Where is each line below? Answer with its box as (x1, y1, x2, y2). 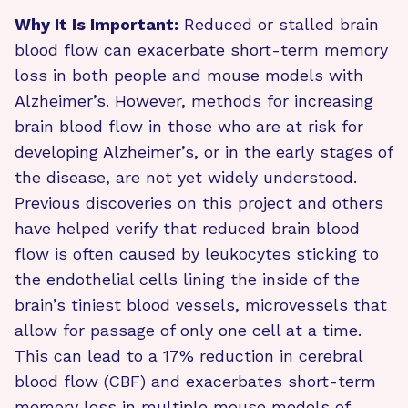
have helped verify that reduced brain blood (15, 218, 360, 238)
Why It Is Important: (15, 14, 178, 34)
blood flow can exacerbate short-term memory (15, 39, 388, 59)
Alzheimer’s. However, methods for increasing (15, 90, 373, 110)
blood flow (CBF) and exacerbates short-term (15, 371, 376, 391)
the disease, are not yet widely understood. (15, 167, 362, 187)
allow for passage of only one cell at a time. (15, 320, 362, 340)
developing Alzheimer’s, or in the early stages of (15, 141, 393, 161)
